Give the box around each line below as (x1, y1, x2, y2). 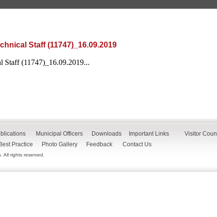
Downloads (92, 130, 122, 137)
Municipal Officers (36, 130, 83, 137)
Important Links (129, 130, 169, 137)
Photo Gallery (42, 141, 77, 148)
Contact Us (123, 141, 157, 148)
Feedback (86, 141, 112, 148)
